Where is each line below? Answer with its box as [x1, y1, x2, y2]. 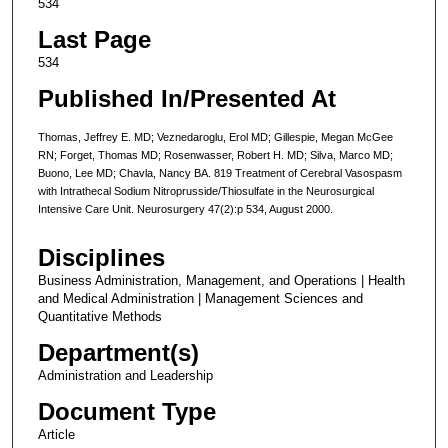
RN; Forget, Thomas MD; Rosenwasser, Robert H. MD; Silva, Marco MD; [37, 148, 393, 161]
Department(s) [37, 339, 199, 367]
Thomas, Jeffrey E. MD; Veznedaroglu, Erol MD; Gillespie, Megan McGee [37, 130, 393, 143]
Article [37, 427, 75, 443]
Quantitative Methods [37, 309, 162, 325]
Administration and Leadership [37, 368, 213, 384]
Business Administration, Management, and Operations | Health [37, 273, 405, 289]
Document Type [37, 398, 216, 426]
